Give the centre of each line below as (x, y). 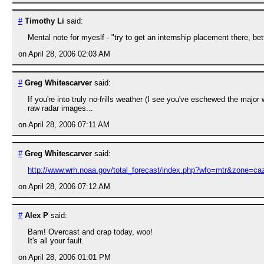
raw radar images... (60, 108)
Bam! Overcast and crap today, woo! (90, 232)
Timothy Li (44, 21)
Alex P (37, 216)
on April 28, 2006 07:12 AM (64, 187)
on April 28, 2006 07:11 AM (64, 125)
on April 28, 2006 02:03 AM (64, 54)
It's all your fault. (56, 241)
